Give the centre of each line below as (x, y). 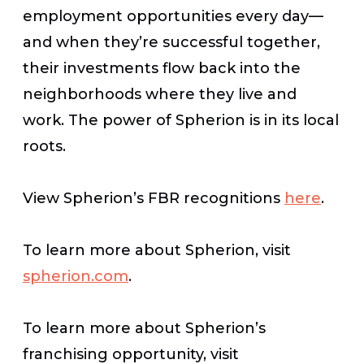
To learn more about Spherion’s (144, 328)
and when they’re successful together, (171, 42)
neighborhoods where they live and (160, 94)
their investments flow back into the (162, 68)
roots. (44, 146)
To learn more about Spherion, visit (157, 250)
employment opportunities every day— (173, 16)
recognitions (232, 198)
